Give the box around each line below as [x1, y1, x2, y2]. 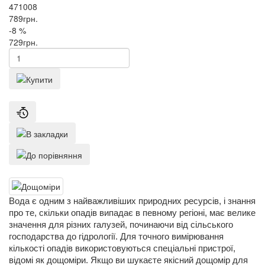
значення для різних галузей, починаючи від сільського [9, 220, 233, 230]
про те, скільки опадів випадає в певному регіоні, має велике [9, 208, 256, 218]
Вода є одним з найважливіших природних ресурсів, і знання [9, 196, 256, 206]
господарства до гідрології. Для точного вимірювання [9, 232, 224, 242]
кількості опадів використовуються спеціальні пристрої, [9, 244, 235, 254]
